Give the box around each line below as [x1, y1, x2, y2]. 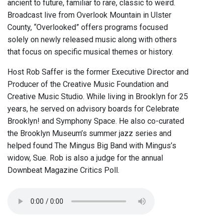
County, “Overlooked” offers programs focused [7, 23, 168, 32]
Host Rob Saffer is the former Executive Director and [7, 67, 189, 77]
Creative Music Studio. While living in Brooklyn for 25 [7, 92, 188, 102]
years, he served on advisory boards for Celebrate [7, 104, 179, 114]
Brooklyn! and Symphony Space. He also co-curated [7, 116, 184, 126]
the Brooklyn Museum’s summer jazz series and [7, 129, 171, 138]
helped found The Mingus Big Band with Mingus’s [7, 141, 176, 151]
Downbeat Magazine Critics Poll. [7, 165, 119, 175]
